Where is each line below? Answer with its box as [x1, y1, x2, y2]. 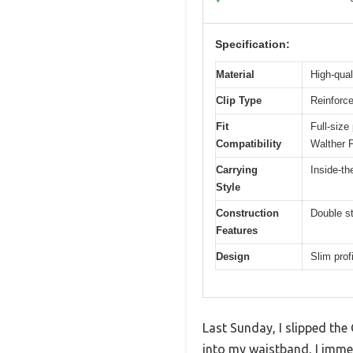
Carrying [216, 163, 258, 176]
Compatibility [216, 137, 281, 150]
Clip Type [216, 94, 262, 106]
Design [216, 250, 250, 262]
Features [216, 224, 258, 236]
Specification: [215, 37, 290, 50]
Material [216, 68, 255, 80]
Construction [216, 206, 279, 219]
